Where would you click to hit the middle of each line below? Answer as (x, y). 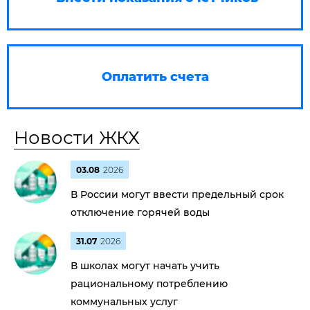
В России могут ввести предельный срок (177, 194)
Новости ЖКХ (77, 138)
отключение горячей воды (140, 212)
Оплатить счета (155, 77)
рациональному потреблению (149, 284)
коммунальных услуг (124, 302)
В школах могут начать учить (145, 266)
